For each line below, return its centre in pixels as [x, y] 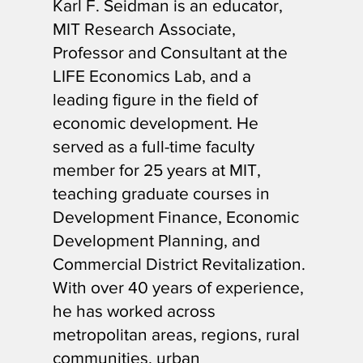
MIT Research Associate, [144, 29]
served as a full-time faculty [153, 147]
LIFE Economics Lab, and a [152, 76]
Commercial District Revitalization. [179, 264]
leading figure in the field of [155, 100]
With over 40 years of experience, [178, 288]
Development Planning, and [156, 241]
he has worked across [134, 311]
